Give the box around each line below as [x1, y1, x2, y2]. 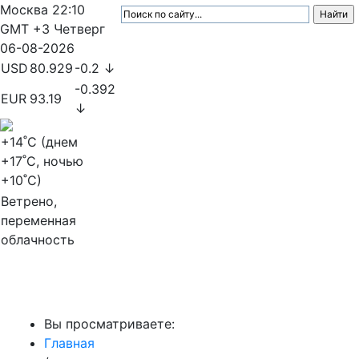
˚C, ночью [22, 153, 83, 169]
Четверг [54, 21, 105, 37]
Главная [44, 335, 95, 351]
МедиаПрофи [13, 282, 116, 301]
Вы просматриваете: [44, 316, 175, 332]
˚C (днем [23, 134, 78, 150]
